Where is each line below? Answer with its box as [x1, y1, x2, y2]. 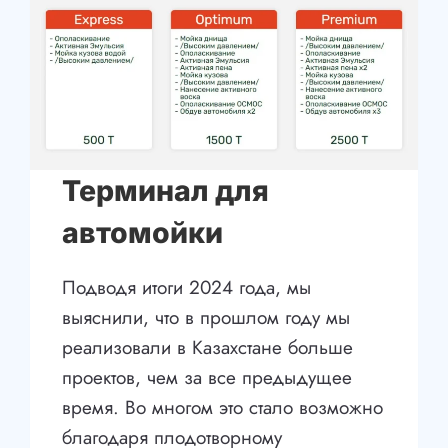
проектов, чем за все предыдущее [62, 364, 353, 392]
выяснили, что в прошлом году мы [62, 304, 351, 332]
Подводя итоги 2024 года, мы [62, 274, 312, 302]
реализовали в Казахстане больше [62, 334, 354, 362]
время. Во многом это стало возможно [62, 394, 384, 422]
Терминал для [62, 173, 270, 209]
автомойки [62, 215, 224, 251]
